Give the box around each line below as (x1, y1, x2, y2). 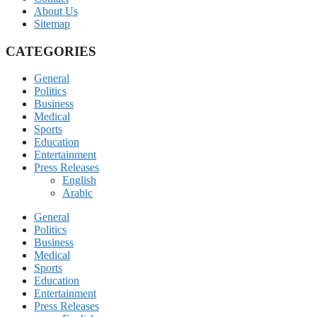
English (62, 174, 96, 187)
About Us (34, 5, 78, 18)
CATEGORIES (6, 43, 96, 59)
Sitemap (34, 18, 70, 30)
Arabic (62, 187, 93, 200)
